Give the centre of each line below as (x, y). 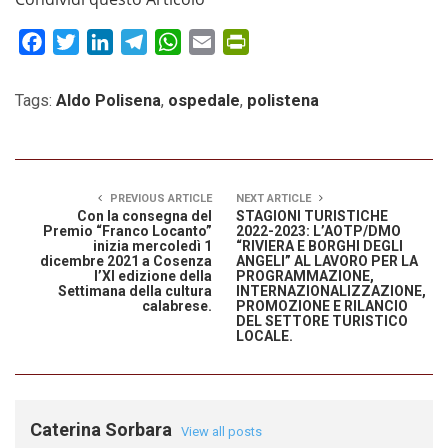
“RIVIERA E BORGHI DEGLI (319, 246)
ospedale (204, 101)
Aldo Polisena (108, 101)
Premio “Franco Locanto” (127, 231)
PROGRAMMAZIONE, (305, 276)
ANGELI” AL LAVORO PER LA (327, 261)
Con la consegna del (144, 216)
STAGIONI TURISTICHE (312, 216)
